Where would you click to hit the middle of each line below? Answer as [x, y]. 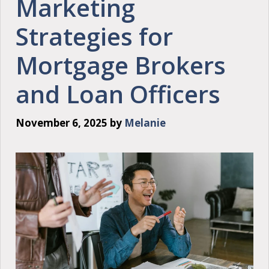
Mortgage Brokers [121, 65]
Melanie [145, 122]
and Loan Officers [118, 94]
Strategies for [94, 36]
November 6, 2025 [62, 122]
